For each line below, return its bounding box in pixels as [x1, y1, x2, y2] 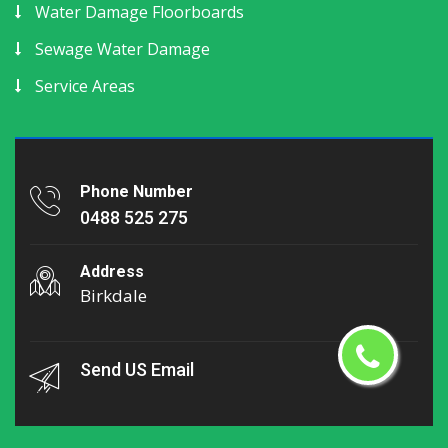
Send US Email [80, 359, 194, 381]
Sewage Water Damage [35, 38, 210, 61]
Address [80, 262, 144, 282]
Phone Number [80, 182, 193, 202]
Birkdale [80, 284, 147, 308]
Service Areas [35, 75, 135, 98]
